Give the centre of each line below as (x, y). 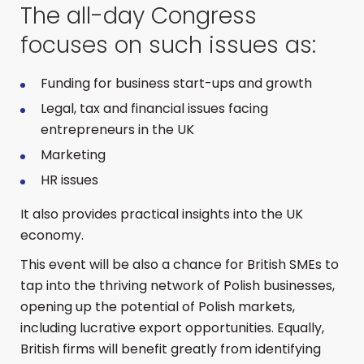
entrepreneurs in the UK (117, 130)
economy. (52, 235)
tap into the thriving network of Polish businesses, (178, 286)
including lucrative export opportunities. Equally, (172, 328)
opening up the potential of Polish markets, (158, 307)
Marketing (73, 155)
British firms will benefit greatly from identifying (171, 349)
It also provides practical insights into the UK (162, 214)
